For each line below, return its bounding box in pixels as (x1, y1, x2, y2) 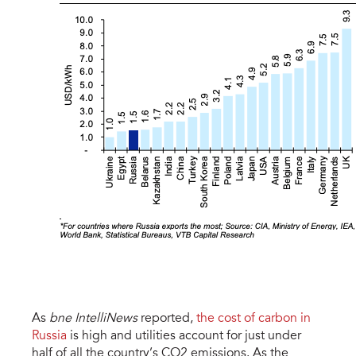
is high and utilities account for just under (67, 330, 301, 343)
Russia (32, 330, 67, 343)
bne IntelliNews (49, 312, 141, 326)
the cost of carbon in (196, 312, 311, 326)
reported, (141, 312, 196, 326)
